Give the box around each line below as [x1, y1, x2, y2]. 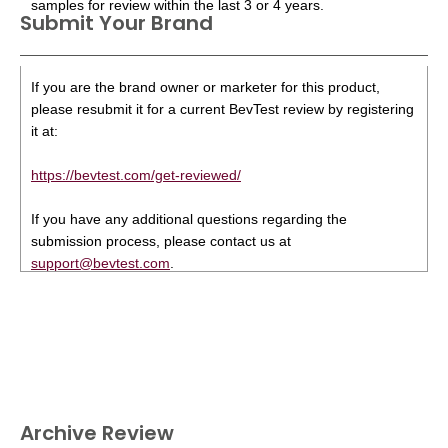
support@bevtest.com [31, 255, 170, 271]
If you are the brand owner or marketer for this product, [31, 79, 380, 95]
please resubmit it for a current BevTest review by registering [31, 101, 414, 117]
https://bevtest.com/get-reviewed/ [31, 167, 241, 183]
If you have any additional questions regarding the [31, 211, 347, 227]
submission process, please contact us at [31, 233, 291, 249]
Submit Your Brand [20, 9, 213, 37]
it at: [31, 123, 58, 139]
